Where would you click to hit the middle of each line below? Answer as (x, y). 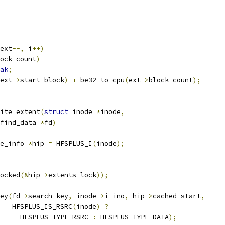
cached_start (177, 196)
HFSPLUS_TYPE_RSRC (56, 217)
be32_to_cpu (100, 80)
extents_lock (72, 175)
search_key (48, 196)
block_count (171, 80)
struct (56, 112)
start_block (42, 80)
